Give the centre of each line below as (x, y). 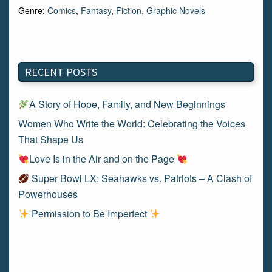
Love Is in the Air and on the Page (103, 159)
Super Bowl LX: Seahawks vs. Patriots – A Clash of (141, 178)
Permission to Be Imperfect (90, 213)
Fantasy (96, 10)
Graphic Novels (176, 10)
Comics (62, 10)
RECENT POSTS (61, 72)
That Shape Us (51, 139)
